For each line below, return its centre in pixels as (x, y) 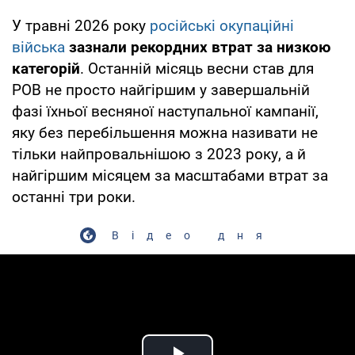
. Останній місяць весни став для (197, 68)
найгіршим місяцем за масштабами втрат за (170, 175)
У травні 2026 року (81, 25)
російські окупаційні (222, 25)
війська (38, 47)
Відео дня (193, 235)
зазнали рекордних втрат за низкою (200, 47)
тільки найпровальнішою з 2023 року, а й (159, 154)
